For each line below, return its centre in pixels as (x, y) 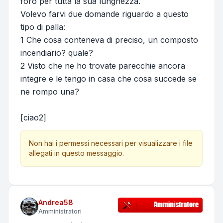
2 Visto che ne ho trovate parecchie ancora (103, 66)
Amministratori (60, 212)
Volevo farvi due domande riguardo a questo (105, 14)
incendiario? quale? (57, 53)
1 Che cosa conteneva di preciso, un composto (109, 40)
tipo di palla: (43, 27)
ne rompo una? (50, 92)
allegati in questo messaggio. (76, 153)
